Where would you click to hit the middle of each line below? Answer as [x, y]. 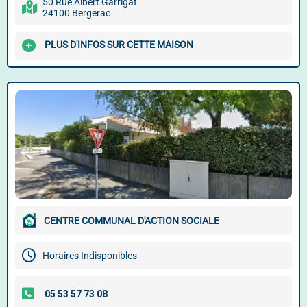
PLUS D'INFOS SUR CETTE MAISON [119, 45]
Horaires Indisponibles [90, 256]
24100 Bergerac [76, 13]
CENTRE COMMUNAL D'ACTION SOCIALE [132, 221]
